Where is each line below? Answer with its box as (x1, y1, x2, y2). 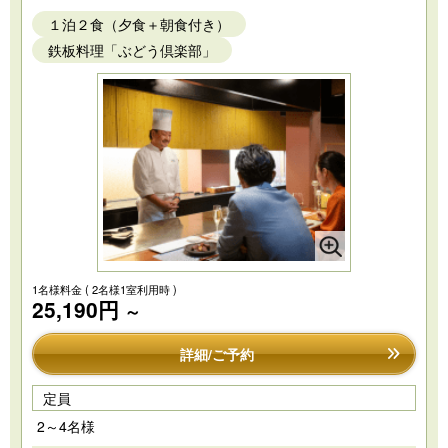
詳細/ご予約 (180, 344, 254, 365)
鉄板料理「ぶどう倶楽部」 (48, 40, 216, 61)
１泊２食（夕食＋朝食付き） (48, 14, 230, 35)
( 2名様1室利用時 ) (85, 281, 177, 298)
